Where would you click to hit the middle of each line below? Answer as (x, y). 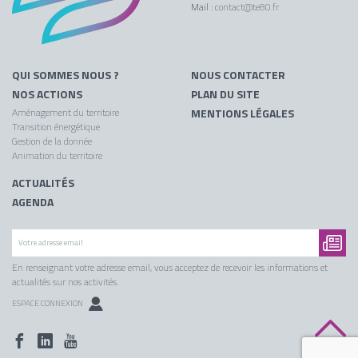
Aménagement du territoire (66, 113)
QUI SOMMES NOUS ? (66, 75)
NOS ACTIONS (47, 94)
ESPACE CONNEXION (48, 304)
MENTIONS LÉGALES (243, 113)
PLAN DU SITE (225, 94)
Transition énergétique (56, 127)
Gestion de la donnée (52, 141)
